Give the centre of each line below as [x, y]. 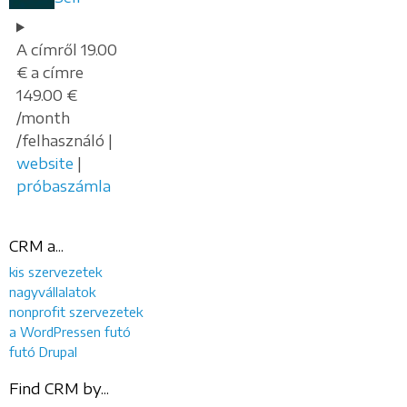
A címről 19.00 [67, 50]
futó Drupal [43, 351]
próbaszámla [64, 186]
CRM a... [36, 246]
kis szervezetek [55, 271]
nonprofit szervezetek [76, 311]
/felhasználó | [65, 140]
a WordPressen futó [70, 331]
